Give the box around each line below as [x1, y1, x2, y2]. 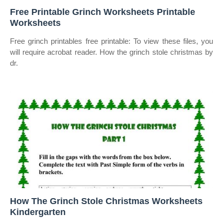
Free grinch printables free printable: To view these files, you [10, 37, 213, 45]
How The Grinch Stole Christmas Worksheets [10, 196, 203, 206]
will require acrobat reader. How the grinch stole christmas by [10, 48, 213, 56]
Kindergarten [10, 207, 66, 217]
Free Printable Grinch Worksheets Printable [10, 7, 195, 17]
